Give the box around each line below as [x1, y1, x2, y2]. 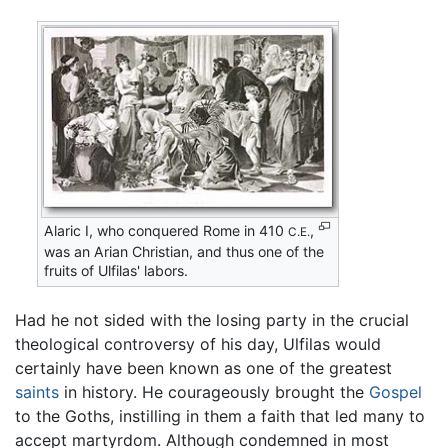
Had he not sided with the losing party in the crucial [15, 309, 409, 330]
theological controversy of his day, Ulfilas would [15, 333, 381, 354]
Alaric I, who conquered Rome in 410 [44, 221, 289, 239]
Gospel [369, 381, 422, 402]
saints [15, 381, 59, 402]
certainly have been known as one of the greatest [15, 357, 392, 378]
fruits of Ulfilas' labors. [44, 261, 189, 279]
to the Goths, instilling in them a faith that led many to [15, 405, 425, 426]
